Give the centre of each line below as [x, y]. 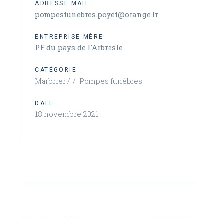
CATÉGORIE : [58, 70]
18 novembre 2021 [67, 114]
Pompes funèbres [111, 81]
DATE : [47, 103]
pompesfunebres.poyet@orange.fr [97, 14]
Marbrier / [54, 81]
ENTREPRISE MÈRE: [70, 37]
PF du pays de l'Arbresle [79, 47]
